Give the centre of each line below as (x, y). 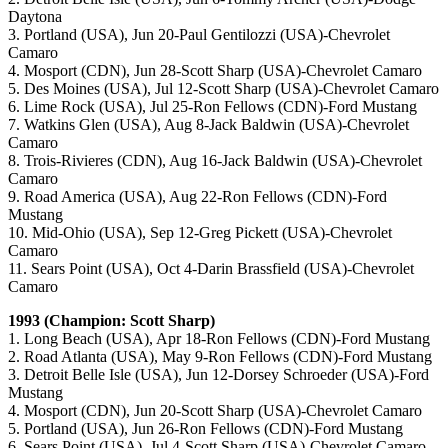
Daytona (35, 17)
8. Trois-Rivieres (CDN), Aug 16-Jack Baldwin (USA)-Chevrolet (215, 161)
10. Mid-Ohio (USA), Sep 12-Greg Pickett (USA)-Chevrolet (200, 233)
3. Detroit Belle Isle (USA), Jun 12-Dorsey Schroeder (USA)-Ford (218, 375)
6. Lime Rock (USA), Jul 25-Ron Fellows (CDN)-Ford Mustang (212, 107)
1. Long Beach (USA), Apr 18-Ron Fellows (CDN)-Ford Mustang (219, 339)
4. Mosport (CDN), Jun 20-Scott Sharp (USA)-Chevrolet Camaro (215, 411)
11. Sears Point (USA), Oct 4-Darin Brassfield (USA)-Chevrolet (211, 269)
